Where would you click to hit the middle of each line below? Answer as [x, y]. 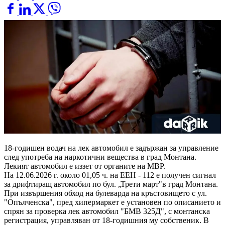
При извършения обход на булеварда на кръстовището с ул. [105, 193]
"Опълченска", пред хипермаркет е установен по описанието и [113, 202]
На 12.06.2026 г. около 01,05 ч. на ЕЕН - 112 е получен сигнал [110, 175]
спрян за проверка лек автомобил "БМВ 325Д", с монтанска [107, 211]
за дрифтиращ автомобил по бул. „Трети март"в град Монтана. [111, 184]
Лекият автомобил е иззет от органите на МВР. [85, 166]
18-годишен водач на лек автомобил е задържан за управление [111, 148]
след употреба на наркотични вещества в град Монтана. [100, 157]
